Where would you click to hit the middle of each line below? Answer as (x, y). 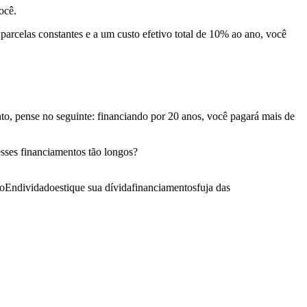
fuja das (213, 187)
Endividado (30, 187)
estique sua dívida (93, 187)
